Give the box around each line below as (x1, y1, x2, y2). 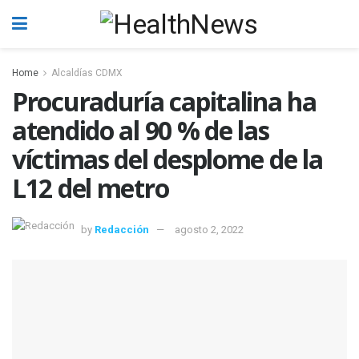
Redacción (95, 223, 149, 236)
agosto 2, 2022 (175, 223, 244, 236)
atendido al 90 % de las (12, 113, 269, 147)
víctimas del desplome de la (12, 142, 323, 176)
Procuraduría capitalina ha (12, 84, 317, 119)
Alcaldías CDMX (51, 67, 123, 79)
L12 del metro (12, 171, 169, 205)
